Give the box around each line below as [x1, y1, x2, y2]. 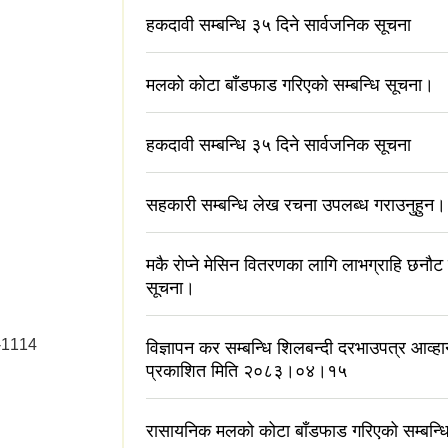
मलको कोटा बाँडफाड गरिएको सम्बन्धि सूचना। [146, 75, 434, 96]
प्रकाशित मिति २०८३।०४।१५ [146, 361, 347, 382]
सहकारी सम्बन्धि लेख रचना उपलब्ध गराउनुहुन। [146, 195, 446, 216]
